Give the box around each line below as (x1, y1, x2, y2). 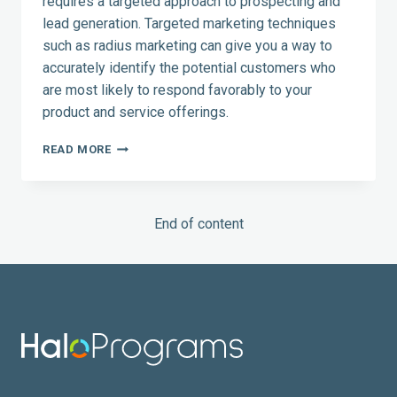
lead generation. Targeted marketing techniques (43, 15, 336, 33)
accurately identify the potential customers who (43, 59, 336, 77)
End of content (153, 215, 244, 233)
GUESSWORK (110, 209, 184, 223)
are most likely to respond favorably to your (43, 82, 312, 99)
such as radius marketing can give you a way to (43, 37, 332, 55)
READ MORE (43, 143, 112, 157)
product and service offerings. (43, 104, 229, 121)
